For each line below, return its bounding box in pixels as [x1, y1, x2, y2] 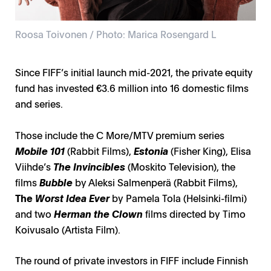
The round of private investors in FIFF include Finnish [15, 253, 248, 267]
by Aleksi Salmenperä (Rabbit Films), [73, 175, 238, 189]
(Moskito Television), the [125, 160, 235, 174]
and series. [15, 97, 63, 111]
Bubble [39, 175, 73, 189]
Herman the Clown [54, 207, 143, 221]
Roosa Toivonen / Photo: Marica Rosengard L [15, 27, 217, 41]
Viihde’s [15, 160, 53, 174]
